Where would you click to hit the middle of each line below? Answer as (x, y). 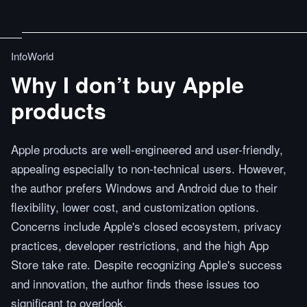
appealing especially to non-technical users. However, (149, 168)
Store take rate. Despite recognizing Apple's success (147, 264)
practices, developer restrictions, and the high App (140, 245)
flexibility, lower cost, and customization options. (135, 207)
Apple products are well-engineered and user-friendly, (147, 149)
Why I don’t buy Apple (127, 84)
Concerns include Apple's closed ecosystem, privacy (146, 226)
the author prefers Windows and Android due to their (144, 187)
